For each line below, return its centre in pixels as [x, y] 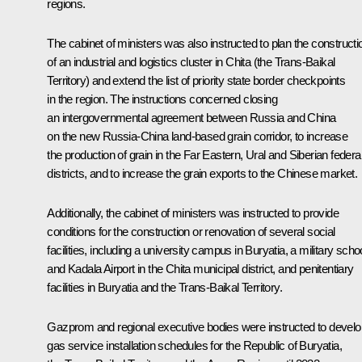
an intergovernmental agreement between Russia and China [192, 117]
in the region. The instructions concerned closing [162, 99]
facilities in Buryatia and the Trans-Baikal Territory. [164, 287]
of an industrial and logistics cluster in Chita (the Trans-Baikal [191, 61]
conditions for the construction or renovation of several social [191, 231]
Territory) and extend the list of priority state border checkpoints [196, 80]
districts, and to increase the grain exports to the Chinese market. [202, 173]
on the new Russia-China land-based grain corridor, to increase [198, 136]
